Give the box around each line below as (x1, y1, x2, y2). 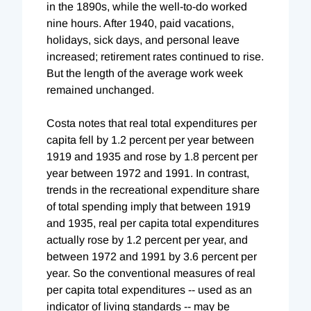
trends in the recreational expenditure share (47, 183, 260, 196)
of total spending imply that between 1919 (47, 200, 251, 212)
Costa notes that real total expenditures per (47, 117, 257, 129)
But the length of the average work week (47, 67, 243, 79)
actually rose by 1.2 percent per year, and (47, 233, 248, 246)
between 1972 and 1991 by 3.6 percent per (47, 250, 257, 262)
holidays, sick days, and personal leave (47, 33, 239, 46)
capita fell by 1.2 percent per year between (47, 133, 254, 146)
